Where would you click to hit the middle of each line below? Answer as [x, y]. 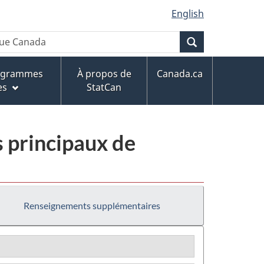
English [188, 14]
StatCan [104, 88]
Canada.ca [180, 74]
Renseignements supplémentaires [92, 205]
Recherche [220, 42]
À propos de [104, 74]
